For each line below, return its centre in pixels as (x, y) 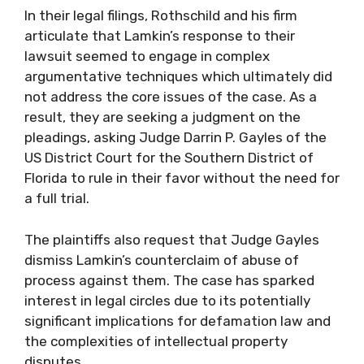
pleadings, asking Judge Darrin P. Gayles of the (175, 137)
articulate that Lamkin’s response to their (160, 36)
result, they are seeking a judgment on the (162, 117)
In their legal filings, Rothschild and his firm (161, 15)
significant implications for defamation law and (178, 321)
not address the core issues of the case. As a (171, 97)
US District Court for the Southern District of (169, 158)
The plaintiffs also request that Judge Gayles (172, 239)
